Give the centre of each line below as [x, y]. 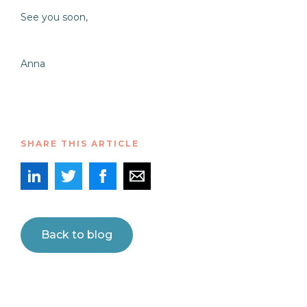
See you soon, [54, 17]
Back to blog [77, 235]
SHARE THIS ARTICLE [80, 144]
